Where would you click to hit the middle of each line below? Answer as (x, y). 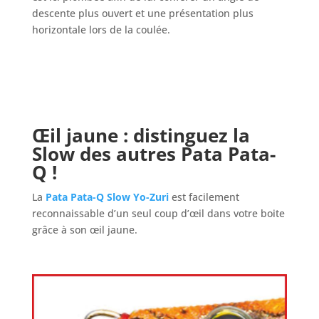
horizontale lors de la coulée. (101, 30)
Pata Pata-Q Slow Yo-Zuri (107, 197)
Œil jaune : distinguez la (141, 136)
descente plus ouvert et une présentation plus (142, 14)
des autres (127, 154)
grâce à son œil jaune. (84, 230)
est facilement (205, 197)
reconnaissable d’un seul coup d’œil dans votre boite (158, 214)
